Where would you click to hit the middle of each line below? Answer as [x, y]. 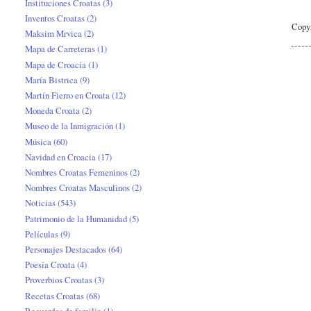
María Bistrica [52, 79]
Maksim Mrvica [54, 34]
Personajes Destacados [66, 250]
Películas [42, 234]
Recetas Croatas [55, 295]
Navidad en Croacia [61, 157]
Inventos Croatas [55, 18]
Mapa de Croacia [56, 64]
